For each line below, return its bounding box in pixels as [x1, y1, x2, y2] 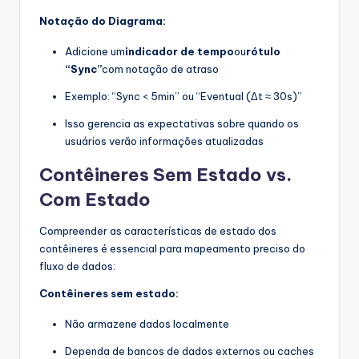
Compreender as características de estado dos [39, 224, 276, 238]
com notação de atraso [102, 63, 219, 76]
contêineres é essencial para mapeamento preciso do [39, 242, 305, 256]
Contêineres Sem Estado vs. [39, 163, 292, 187]
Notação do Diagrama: [39, 14, 166, 28]
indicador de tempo [125, 45, 234, 58]
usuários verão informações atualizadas [65, 135, 264, 148]
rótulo [246, 45, 280, 58]
